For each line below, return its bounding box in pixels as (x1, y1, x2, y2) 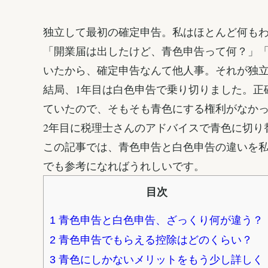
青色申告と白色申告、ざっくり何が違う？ (56, 214, 263, 226)
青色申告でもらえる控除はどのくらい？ (56, 233, 252, 246)
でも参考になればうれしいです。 (43, 159, 205, 173)
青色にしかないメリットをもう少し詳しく (56, 253, 263, 266)
